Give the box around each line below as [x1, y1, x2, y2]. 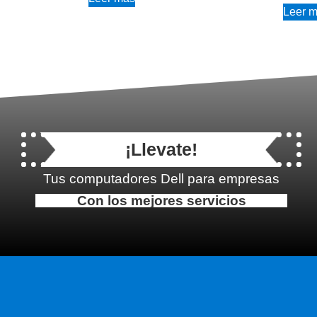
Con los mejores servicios [76, 193, 246, 209]
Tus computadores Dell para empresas [43, 171, 279, 187]
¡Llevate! [125, 139, 197, 160]
